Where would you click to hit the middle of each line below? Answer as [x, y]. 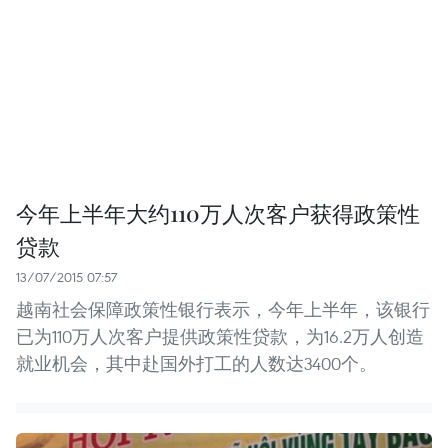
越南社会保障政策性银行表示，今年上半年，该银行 [223, 310]
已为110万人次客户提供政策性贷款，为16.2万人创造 [220, 337]
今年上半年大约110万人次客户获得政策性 [218, 213]
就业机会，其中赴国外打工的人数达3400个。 [196, 364]
